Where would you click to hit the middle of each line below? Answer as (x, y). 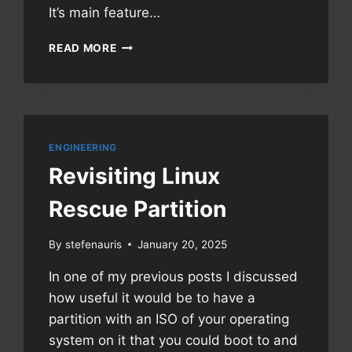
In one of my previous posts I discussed (174, 276)
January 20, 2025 (182, 244)
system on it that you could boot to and (174, 340)
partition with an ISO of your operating (169, 319)
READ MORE (83, 48)
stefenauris (93, 244)
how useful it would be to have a (152, 297)
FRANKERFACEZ (161, 61)
